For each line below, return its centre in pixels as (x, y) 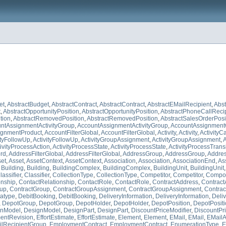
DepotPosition (171, 204)
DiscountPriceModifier (161, 211)
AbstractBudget (28, 105)
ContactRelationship (47, 182)
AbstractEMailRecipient (179, 105)
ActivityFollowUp (55, 140)
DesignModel (42, 211)
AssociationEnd (194, 161)
